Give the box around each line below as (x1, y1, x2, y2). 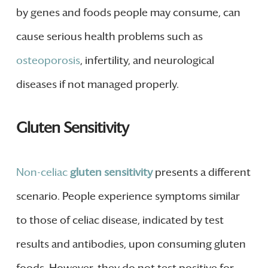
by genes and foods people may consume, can (16, 5, 240, 19)
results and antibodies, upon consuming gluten (16, 237, 246, 251)
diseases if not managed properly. (16, 77, 179, 91)
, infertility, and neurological (80, 53, 214, 67)
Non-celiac (16, 166, 70, 179)
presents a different (152, 166, 251, 179)
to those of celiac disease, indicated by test (16, 214, 224, 227)
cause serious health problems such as (16, 29, 203, 43)
